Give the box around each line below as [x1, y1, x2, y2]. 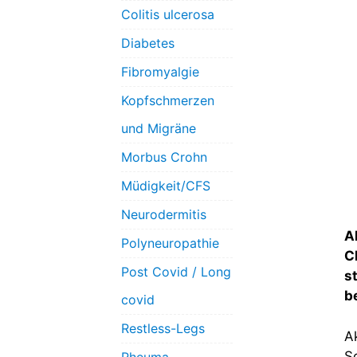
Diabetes [121, 35, 175, 52]
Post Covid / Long [121, 264, 231, 280]
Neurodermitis [121, 206, 206, 223]
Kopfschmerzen [121, 92, 214, 109]
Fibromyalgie [121, 64, 199, 80]
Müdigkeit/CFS [121, 178, 210, 194]
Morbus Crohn [121, 149, 207, 166]
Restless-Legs [121, 320, 205, 337]
